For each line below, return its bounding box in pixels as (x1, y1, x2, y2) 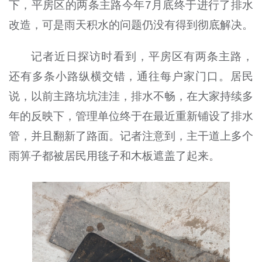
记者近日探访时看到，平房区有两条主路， (31, 50, 254, 63)
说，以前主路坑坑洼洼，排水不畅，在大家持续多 (8, 89, 254, 102)
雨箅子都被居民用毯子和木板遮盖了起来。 (8, 149, 220, 162)
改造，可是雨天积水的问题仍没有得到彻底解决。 (8, 18, 253, 31)
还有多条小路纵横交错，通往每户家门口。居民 (8, 70, 254, 82)
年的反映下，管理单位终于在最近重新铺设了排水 (8, 109, 254, 122)
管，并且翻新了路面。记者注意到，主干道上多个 (8, 129, 254, 142)
